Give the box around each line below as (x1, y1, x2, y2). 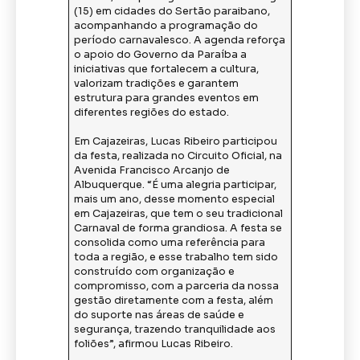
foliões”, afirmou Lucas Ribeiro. (74, 337, 234, 351)
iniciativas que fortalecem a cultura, (74, 63, 260, 76)
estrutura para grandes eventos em (74, 92, 260, 105)
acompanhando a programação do (74, 19, 259, 33)
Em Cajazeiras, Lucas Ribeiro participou (74, 135, 278, 149)
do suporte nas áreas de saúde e (74, 309, 245, 322)
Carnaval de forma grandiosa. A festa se (74, 222, 283, 235)
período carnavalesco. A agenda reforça (74, 34, 286, 47)
